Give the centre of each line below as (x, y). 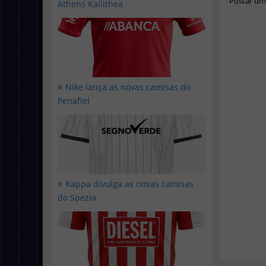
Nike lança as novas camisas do (128, 87)
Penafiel (74, 101)
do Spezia (77, 197)
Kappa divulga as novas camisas (129, 184)
